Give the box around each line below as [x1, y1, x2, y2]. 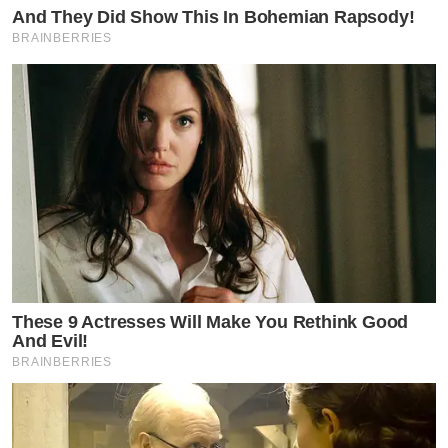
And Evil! [12, 330, 89, 351]
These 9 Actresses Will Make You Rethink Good [12, 311, 409, 332]
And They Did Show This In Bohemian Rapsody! [12, 7, 415, 28]
